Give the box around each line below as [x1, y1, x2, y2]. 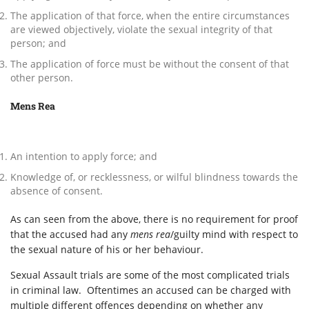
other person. [10, 71, 73, 84]
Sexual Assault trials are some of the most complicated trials [10, 268, 290, 281]
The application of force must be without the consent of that [10, 57, 289, 70]
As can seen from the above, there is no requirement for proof [10, 212, 298, 226]
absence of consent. [10, 184, 103, 197]
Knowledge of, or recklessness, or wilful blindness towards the [10, 170, 298, 183]
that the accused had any [10, 228, 130, 241]
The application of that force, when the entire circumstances [10, 9, 290, 22]
